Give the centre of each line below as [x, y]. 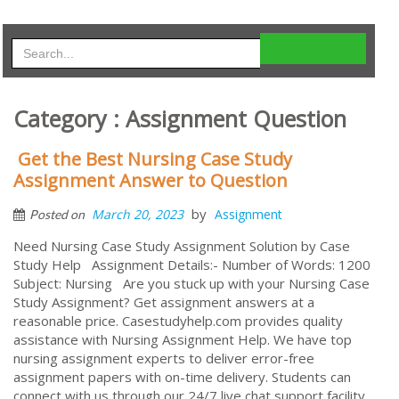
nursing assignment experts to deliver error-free [164, 358]
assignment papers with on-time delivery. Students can [182, 376]
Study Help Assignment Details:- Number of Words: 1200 [192, 264]
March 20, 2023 [138, 214]
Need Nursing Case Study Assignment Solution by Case [182, 245]
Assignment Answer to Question [151, 180]
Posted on [58, 214]
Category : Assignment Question [180, 118]
